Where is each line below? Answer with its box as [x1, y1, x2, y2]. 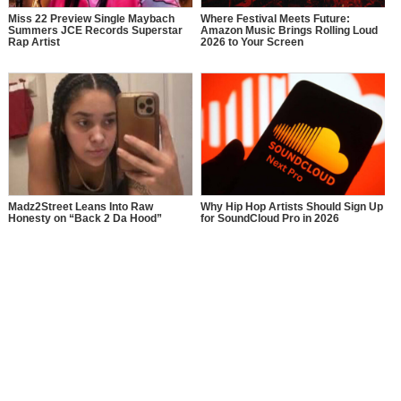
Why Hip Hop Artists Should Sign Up [200, 200, 383, 214]
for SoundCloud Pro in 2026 [200, 212, 339, 226]
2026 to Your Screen [200, 36, 303, 49]
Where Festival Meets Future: [200, 13, 350, 26]
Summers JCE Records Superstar [7, 24, 183, 38]
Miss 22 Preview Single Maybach [7, 13, 175, 26]
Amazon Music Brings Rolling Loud [200, 24, 378, 38]
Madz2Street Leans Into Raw [7, 200, 153, 214]
